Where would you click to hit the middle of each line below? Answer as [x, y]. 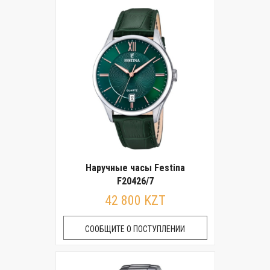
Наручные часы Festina [135, 168]
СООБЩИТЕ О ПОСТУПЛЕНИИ [135, 229]
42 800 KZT [135, 200]
